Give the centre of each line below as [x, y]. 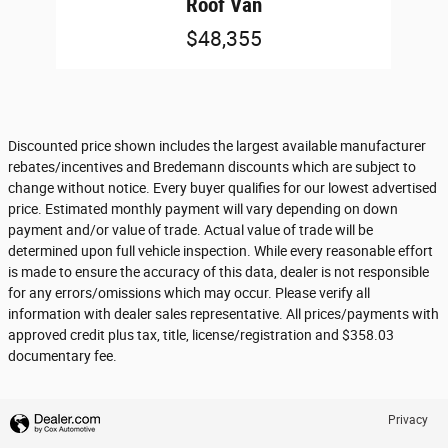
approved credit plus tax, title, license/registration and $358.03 [201, 334]
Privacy [408, 419]
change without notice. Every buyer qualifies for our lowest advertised [222, 187]
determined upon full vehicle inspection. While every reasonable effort [220, 250]
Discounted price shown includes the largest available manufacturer [217, 145]
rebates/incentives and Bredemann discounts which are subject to [212, 166]
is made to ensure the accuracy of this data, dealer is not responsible [218, 271]
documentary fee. [62, 355]
